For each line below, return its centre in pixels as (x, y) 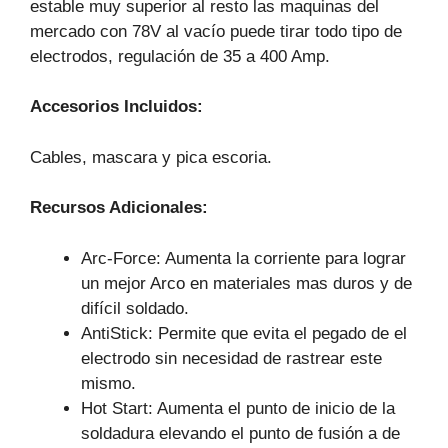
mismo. (108, 383)
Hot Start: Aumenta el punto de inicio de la (238, 408)
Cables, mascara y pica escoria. (151, 157)
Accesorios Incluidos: (116, 107)
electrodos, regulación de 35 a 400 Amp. (180, 56)
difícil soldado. (135, 308)
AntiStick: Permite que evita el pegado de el (244, 333)
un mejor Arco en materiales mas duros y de (246, 283)
